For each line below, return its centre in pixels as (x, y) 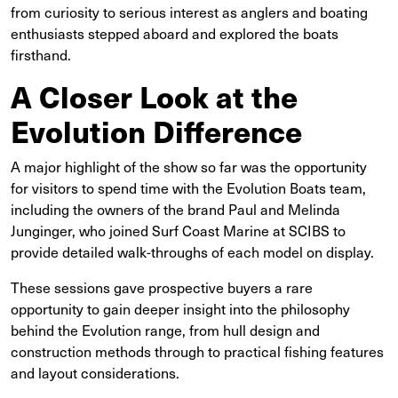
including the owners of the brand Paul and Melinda (175, 208)
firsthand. (41, 54)
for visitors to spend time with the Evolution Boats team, (188, 187)
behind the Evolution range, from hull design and (165, 329)
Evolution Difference (156, 131)
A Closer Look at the (154, 96)
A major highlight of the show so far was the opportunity (189, 166)
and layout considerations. (95, 372)
